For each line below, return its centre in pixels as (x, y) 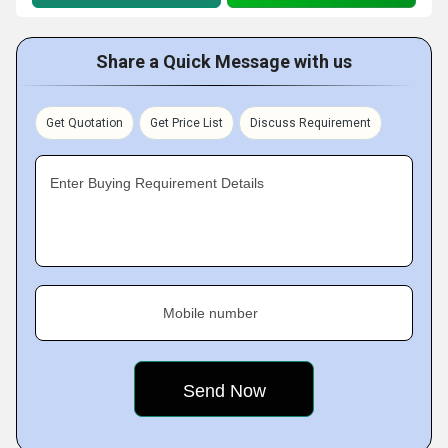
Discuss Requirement (310, 123)
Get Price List (186, 123)
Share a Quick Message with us (224, 61)
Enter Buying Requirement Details (157, 183)
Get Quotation (84, 123)
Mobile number (210, 313)
